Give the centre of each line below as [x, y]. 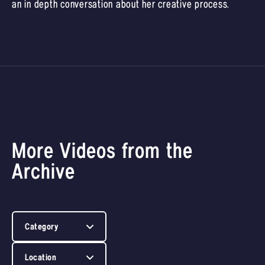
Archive [43, 172]
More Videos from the [102, 151]
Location [41, 257]
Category [41, 227]
